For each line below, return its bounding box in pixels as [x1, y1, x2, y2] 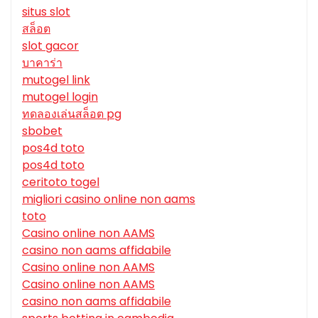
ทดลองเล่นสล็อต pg [22, 106, 121, 123]
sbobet [22, 123, 62, 140]
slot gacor [22, 38, 79, 55]
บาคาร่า [22, 55, 62, 72]
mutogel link [22, 72, 90, 89]
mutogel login [22, 89, 98, 106]
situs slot [22, 4, 70, 21]
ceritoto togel [22, 174, 99, 191]
